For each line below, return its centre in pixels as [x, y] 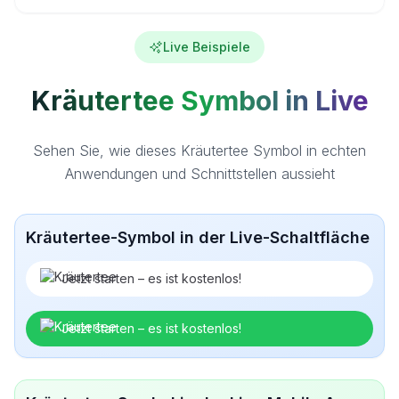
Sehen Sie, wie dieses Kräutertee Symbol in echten [199, 151]
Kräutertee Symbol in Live [199, 101]
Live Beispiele [207, 47]
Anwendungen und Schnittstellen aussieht [199, 174]
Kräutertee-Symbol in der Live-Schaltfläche [198, 237]
